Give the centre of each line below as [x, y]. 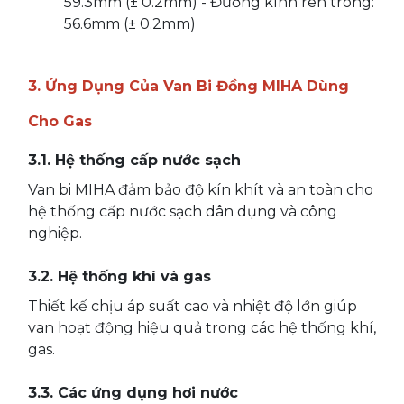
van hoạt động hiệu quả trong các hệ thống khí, [202, 327]
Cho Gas [60, 121]
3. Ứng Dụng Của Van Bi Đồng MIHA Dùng [188, 86]
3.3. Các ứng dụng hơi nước [133, 392]
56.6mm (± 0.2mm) [130, 23]
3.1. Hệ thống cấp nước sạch [134, 160]
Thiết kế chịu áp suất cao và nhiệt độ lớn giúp [193, 306]
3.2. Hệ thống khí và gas [119, 276]
